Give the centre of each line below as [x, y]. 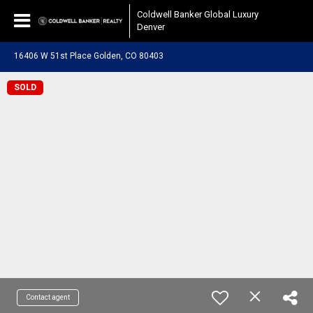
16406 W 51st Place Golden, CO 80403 [89, 56]
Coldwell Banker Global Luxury [198, 14]
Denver [151, 27]
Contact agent [48, 297]
